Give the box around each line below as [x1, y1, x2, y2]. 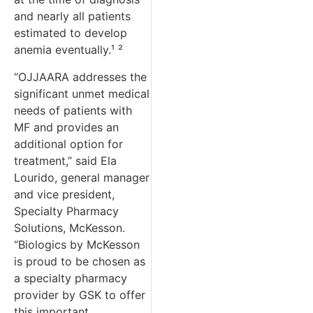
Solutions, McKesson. [14, 220, 125, 235]
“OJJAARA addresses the [14, 69, 147, 84]
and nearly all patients [14, 9, 131, 24]
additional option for [14, 136, 123, 151]
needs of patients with [14, 103, 132, 117]
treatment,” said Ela [14, 153, 117, 168]
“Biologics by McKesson [14, 237, 140, 252]
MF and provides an [14, 119, 119, 134]
